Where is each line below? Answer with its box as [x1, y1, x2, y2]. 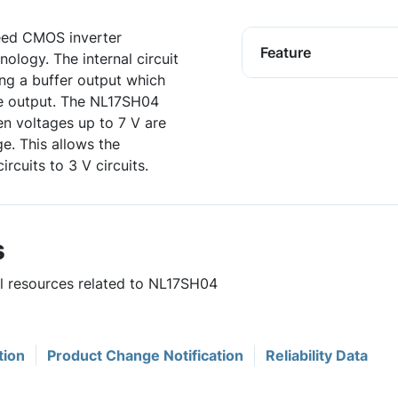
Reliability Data [266, 346, 368, 364]
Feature [260, 44, 311, 61]
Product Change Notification [47, 346, 243, 364]
